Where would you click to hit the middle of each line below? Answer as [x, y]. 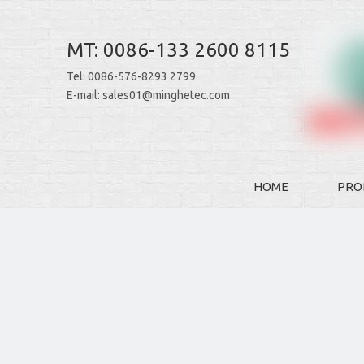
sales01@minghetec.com [166, 95]
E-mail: [84, 95]
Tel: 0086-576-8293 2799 [131, 76]
